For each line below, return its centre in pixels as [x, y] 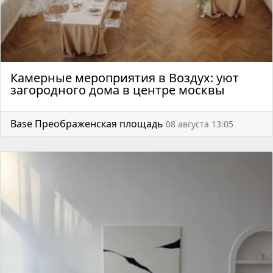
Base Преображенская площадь [87, 124]
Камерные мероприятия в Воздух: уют [125, 78]
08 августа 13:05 [200, 124]
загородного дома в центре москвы [118, 90]
